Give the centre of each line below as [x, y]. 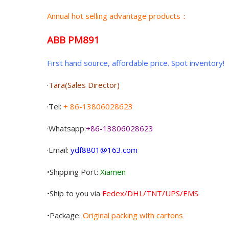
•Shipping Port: [74, 171]
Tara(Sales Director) [84, 85]
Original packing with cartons [133, 215]
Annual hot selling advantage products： [118, 16]
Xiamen [113, 171]
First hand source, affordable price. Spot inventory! [136, 63]
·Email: [59, 150]
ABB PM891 [73, 39]
